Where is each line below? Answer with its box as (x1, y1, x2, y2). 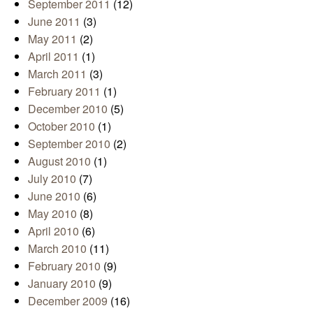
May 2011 (28, 31, 77, 48)
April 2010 (28, 223, 79, 240)
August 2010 (28, 153, 91, 170)
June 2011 (28, 13, 80, 30)
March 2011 (28, 66, 87, 82)
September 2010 (28, 136, 110, 152)
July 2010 (28, 170, 76, 187)
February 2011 (28, 83, 101, 100)
